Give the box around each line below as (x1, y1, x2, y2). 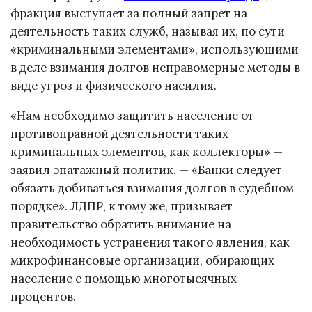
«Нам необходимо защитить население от (10, 108, 254, 124)
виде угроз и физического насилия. (10, 78, 217, 94)
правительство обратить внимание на (10, 217, 231, 233)
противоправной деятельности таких (10, 126, 228, 142)
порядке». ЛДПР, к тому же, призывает (10, 198, 233, 214)
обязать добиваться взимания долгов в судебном (10, 180, 294, 196)
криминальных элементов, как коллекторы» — (10, 144, 283, 160)
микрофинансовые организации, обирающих (10, 253, 274, 269)
